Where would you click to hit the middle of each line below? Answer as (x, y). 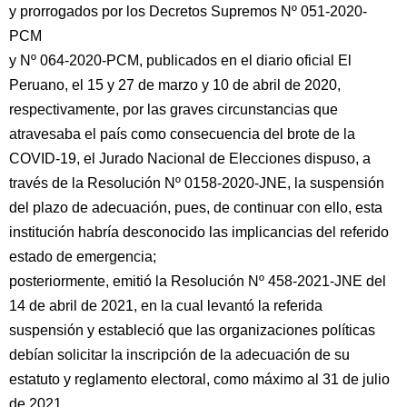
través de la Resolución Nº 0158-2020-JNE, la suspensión (197, 183)
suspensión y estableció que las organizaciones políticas (192, 330)
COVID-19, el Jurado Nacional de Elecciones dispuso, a (190, 159)
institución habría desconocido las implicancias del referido (199, 232)
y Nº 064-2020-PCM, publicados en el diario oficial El (180, 60)
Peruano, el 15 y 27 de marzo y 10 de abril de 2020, (175, 85)
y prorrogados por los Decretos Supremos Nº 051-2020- (188, 11)
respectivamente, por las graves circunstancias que (174, 109)
